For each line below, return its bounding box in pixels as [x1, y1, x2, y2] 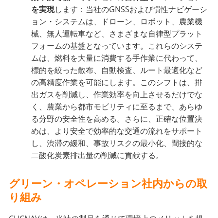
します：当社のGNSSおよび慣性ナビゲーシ [54, 4, 208, 15]
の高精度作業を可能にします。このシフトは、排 [31, 77, 203, 88]
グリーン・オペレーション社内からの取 [9, 176, 208, 191]
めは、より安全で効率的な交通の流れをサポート [31, 126, 203, 137]
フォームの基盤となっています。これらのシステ [31, 40, 203, 52]
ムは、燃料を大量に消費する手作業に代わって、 [31, 53, 203, 64]
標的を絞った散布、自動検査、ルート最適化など [31, 65, 203, 76]
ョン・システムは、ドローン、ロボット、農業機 [31, 16, 203, 27]
